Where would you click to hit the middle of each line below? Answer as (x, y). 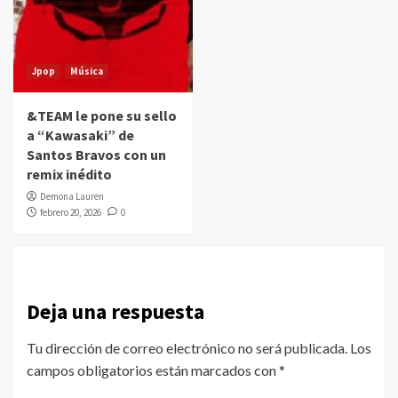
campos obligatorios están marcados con (153, 370)
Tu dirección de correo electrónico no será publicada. (187, 348)
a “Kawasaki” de (80, 135)
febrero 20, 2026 (71, 213)
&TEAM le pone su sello (102, 116)
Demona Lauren (72, 197)
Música (87, 72)
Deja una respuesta (115, 312)
